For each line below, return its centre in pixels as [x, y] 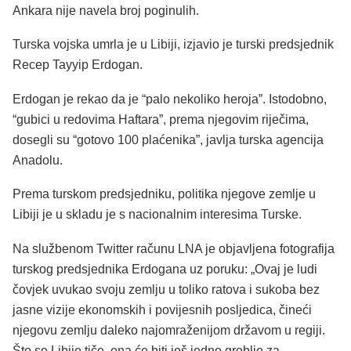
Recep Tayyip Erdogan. [78, 65]
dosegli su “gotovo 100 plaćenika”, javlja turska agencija [168, 139]
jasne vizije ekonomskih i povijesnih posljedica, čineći [162, 310]
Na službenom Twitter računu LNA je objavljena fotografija [174, 249]
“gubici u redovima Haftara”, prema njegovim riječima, [161, 119]
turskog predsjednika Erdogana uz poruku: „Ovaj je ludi [165, 270]
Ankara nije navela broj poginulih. [106, 10]
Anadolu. [38, 160]
